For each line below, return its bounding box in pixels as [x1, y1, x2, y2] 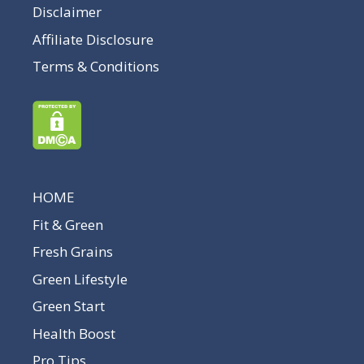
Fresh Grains [32, 242, 113, 262]
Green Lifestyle [32, 269, 128, 288]
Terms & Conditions [32, 57, 159, 76]
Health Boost [32, 323, 115, 343]
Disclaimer [32, 2, 102, 22]
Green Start [32, 297, 105, 316]
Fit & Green [32, 214, 103, 234]
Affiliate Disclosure [32, 29, 154, 49]
